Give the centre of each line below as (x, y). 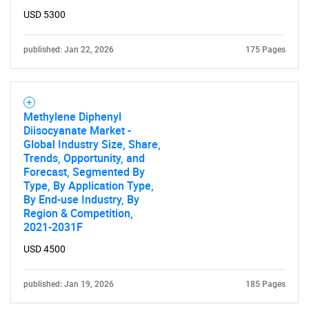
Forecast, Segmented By (84, 171)
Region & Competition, (78, 213)
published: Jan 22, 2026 (69, 49)
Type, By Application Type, (89, 185)
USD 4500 (44, 249)
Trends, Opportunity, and (84, 158)
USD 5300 (44, 14)
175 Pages (266, 49)
